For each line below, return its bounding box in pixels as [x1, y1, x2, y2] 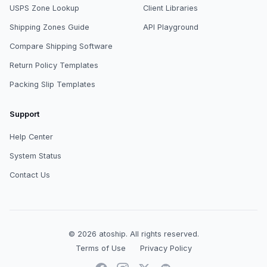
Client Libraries [143, 3, 198, 13]
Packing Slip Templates [10, 79, 95, 89]
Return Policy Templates [10, 60, 98, 70]
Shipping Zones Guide [10, 22, 89, 32]
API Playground [143, 22, 198, 32]
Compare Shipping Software [10, 41, 113, 51]
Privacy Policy [139, 243, 192, 253]
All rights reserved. [129, 229, 199, 238]
